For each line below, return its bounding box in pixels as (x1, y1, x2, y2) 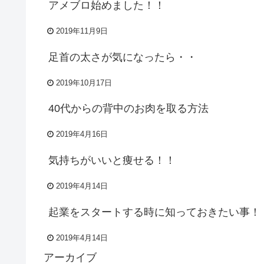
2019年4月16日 (55, 130, 108, 139)
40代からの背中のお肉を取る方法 (48, 103, 209, 115)
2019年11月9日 (55, 27, 108, 36)
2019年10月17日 (55, 78, 112, 87)
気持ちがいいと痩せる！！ (48, 154, 176, 167)
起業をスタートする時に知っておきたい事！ (48, 206, 260, 218)
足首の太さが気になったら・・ (48, 51, 197, 63)
